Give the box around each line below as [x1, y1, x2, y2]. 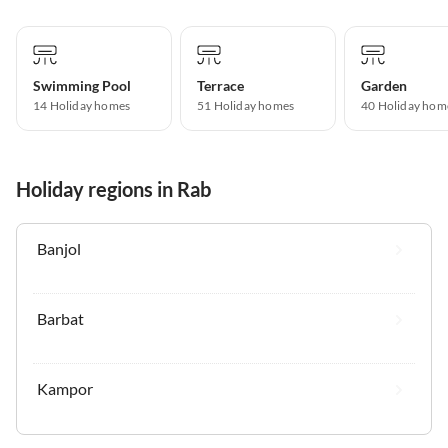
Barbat [37, 308, 84, 328]
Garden [361, 76, 407, 94]
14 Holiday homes [33, 97, 131, 113]
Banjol [37, 238, 81, 258]
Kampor [37, 378, 93, 398]
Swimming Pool [33, 76, 131, 94]
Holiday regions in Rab [16, 176, 211, 201]
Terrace [197, 76, 244, 94]
